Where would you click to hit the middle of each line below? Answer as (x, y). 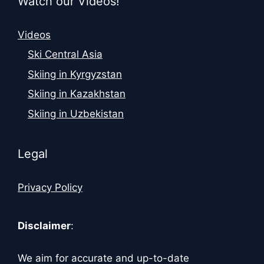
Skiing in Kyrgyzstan (75, 74)
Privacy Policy (50, 187)
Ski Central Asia (65, 55)
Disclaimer (44, 225)
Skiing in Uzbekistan (76, 113)
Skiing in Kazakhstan (77, 94)
